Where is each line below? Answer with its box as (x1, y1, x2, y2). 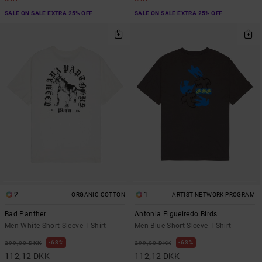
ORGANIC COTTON (71, 191, 125, 198)
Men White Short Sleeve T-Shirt (5, 221, 106, 230)
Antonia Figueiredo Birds (135, 209, 218, 218)
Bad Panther (5, 209, 46, 218)
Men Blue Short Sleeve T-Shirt (135, 221, 232, 230)
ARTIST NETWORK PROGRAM (172, 191, 255, 198)
